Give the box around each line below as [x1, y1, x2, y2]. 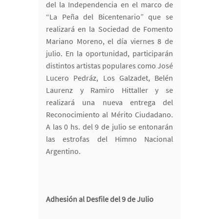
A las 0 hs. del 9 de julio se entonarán [46, 122, 173, 132]
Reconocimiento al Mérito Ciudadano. [46, 109, 173, 120]
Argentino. [46, 146, 81, 156]
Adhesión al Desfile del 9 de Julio [46, 194, 153, 204]
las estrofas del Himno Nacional [46, 134, 173, 144]
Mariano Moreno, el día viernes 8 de [46, 36, 173, 46]
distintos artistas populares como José [46, 61, 173, 71]
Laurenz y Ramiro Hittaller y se [46, 85, 173, 95]
